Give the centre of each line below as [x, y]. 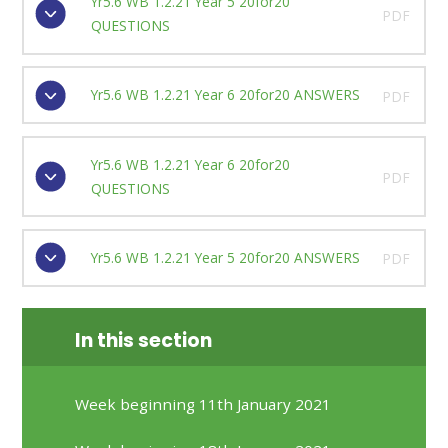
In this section [144, 340]
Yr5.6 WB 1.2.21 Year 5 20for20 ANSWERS [225, 257]
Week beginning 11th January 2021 [203, 404]
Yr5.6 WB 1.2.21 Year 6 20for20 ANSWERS [225, 95]
